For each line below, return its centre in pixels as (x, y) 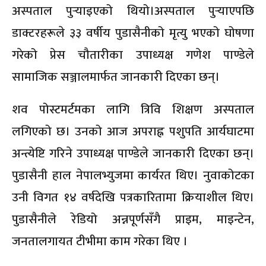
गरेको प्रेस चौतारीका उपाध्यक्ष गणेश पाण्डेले (133, 55)
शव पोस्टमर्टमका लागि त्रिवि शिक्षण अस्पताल (133, 110)
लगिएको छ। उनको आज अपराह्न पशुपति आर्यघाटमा (133, 132)
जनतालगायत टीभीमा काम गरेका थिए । (100, 242)
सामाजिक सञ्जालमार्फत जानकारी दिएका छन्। (116, 77)
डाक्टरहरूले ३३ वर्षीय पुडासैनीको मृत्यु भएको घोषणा (133, 33)
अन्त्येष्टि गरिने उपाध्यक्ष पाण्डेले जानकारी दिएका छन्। (133, 154)
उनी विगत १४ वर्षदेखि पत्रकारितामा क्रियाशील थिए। (133, 198)
